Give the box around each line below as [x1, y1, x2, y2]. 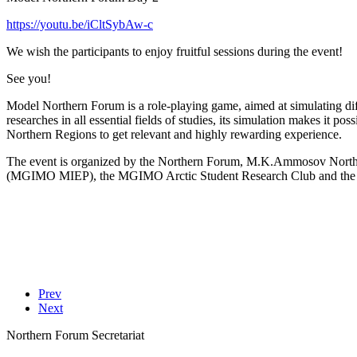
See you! [6, 71, 51, 85]
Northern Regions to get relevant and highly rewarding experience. [6, 127, 342, 141]
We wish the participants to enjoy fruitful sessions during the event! [6, 44, 343, 58]
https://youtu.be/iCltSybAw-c [6, 17, 153, 31]
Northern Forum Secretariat [6, 328, 144, 342]
